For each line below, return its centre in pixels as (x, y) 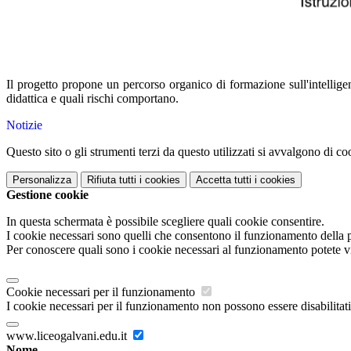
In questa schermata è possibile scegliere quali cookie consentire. (165, 222)
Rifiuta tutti (112, 180)
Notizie (24, 125)
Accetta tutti (224, 180)
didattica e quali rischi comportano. (92, 99)
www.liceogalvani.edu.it (68, 336)
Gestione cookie (47, 195)
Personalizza (42, 180)
